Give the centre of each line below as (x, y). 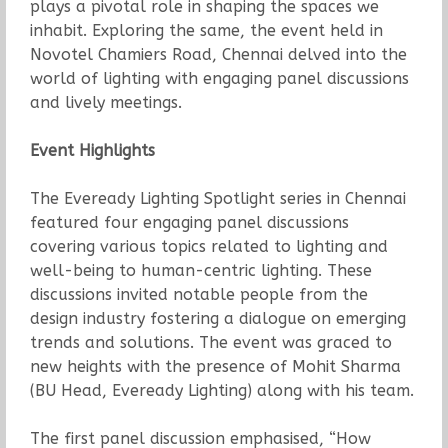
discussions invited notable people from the (198, 295)
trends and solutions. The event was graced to (210, 343)
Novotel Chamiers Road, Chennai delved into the (218, 55)
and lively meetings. (105, 103)
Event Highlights (92, 151)
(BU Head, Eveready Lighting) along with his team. (221, 391)
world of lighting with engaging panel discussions (219, 79)
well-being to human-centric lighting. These (200, 271)
